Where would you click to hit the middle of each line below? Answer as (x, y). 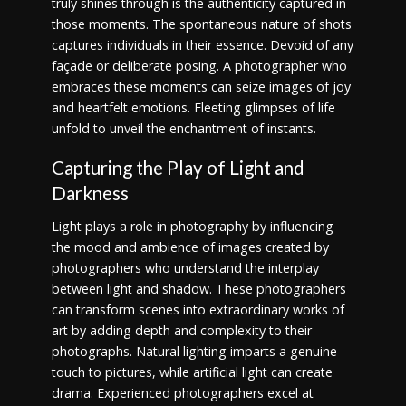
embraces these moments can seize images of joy (201, 87)
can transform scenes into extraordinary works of (198, 309)
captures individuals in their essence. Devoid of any (202, 45)
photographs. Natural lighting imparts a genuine (194, 351)
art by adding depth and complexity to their (181, 330)
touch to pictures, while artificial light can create (192, 372)
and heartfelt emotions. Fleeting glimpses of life (193, 108)
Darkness (90, 193)
